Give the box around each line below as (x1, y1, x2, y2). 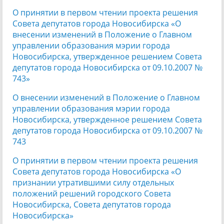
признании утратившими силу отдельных (12, 176, 174, 188)
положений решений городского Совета (12, 187, 171, 199)
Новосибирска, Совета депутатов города (12, 198, 171, 210)
